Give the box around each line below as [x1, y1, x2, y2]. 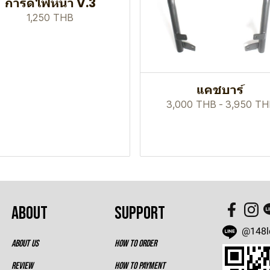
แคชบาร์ [196, 81, 243, 98]
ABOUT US [11, 238, 39, 250]
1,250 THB [27, 11, 74, 24]
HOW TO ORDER [114, 238, 157, 250]
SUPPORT [114, 202, 165, 225]
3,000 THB [166, 98, 217, 110]
